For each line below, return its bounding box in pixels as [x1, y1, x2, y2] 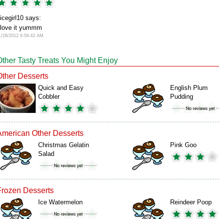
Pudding [170, 93, 193, 100]
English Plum [170, 84, 208, 91]
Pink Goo [170, 141, 197, 149]
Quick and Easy [38, 84, 84, 91]
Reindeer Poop [170, 198, 212, 206]
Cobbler [38, 93, 60, 100]
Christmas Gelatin [38, 141, 89, 149]
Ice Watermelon [38, 198, 83, 206]
